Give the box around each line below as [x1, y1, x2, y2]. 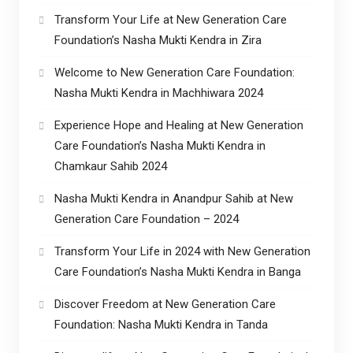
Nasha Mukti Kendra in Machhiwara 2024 [54, 85, 263, 100]
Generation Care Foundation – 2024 [54, 211, 239, 226]
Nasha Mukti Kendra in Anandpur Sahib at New [54, 191, 293, 206]
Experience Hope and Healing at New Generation [54, 117, 303, 132]
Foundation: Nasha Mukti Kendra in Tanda [54, 317, 268, 332]
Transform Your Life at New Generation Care [54, 12, 287, 27]
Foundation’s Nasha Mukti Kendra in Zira [54, 32, 262, 47]
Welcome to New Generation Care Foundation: [54, 65, 295, 80]
